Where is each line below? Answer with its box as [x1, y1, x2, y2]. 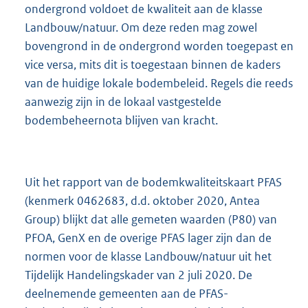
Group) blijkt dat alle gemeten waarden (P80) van [25, 212, 277, 228]
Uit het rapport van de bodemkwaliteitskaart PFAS [25, 175, 282, 190]
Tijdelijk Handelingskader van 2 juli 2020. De [25, 267, 252, 283]
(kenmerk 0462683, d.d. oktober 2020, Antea [25, 193, 260, 209]
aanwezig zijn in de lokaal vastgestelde [25, 94, 221, 110]
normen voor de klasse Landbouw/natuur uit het [25, 249, 272, 265]
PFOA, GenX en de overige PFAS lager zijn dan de [25, 230, 272, 246]
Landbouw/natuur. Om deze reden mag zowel [25, 20, 257, 36]
